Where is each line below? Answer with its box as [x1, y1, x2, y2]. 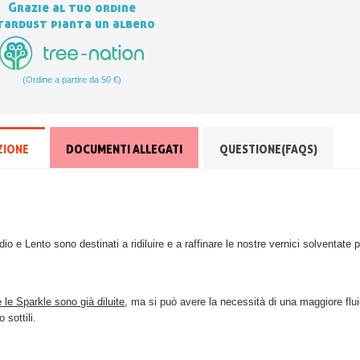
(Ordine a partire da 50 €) [22, 74, 121, 84]
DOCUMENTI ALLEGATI [66, 142, 183, 157]
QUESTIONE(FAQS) [219, 142, 318, 157]
